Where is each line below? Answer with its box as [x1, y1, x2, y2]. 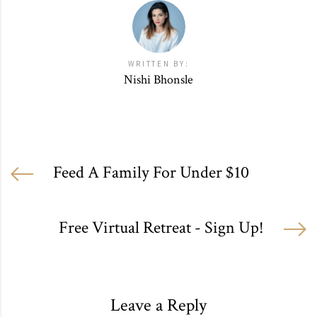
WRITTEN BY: [127, 58, 190, 69]
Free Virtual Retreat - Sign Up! [59, 216, 264, 238]
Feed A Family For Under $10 [53, 161, 249, 183]
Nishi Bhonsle [124, 71, 193, 88]
